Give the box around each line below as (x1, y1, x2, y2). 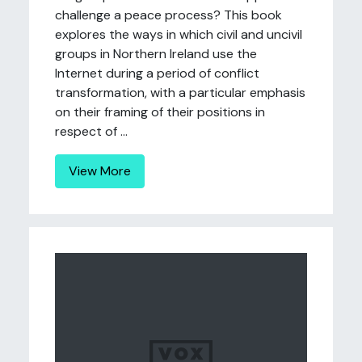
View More (69, 162, 131, 179)
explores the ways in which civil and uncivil (55, 26, 302, 43)
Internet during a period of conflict (55, 65, 259, 82)
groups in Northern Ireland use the (55, 45, 257, 62)
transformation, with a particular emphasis (55, 84, 305, 101)
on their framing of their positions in (55, 103, 265, 120)
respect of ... (55, 123, 128, 140)
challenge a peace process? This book (55, 6, 282, 23)
